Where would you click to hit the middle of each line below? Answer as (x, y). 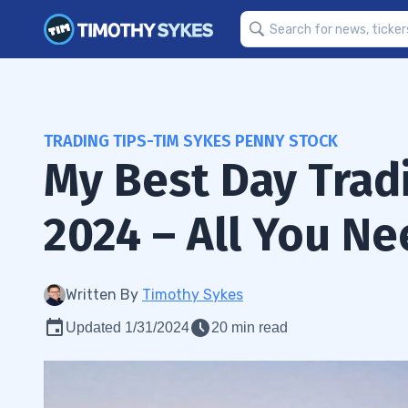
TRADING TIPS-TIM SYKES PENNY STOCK (191, 141)
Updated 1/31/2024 (127, 327)
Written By (104, 295)
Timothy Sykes (193, 295)
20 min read (250, 327)
